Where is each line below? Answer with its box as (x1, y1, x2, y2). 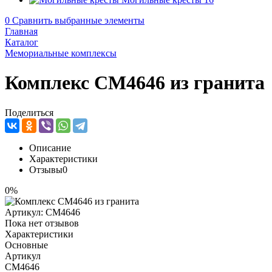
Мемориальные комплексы (5, 48, 117, 58)
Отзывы (29, 164, 63, 175)
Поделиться (5, 107, 53, 118)
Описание (29, 142, 71, 153)
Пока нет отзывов (5, 217, 79, 228)
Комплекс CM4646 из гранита (5, 72, 265, 94)
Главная (5, 26, 38, 36)
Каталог (5, 37, 38, 47)
